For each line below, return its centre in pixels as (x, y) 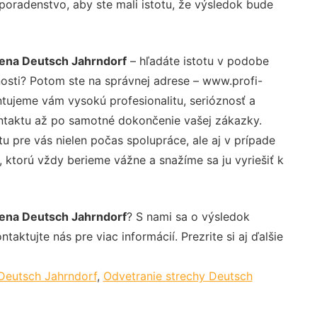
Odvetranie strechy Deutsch (178, 276)
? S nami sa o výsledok (188, 216)
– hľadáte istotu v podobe (197, 60)
